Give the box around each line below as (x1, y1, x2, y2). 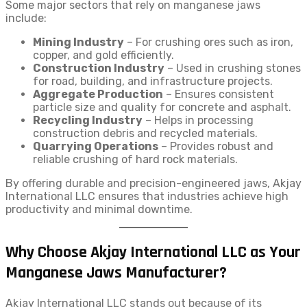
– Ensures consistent (163, 88, 274, 101)
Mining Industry (33, 36, 124, 49)
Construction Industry (33, 62, 164, 75)
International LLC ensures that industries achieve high (5, 190, 288, 204)
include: (5, 12, 47, 25)
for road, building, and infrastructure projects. (33, 75, 273, 88)
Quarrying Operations (33, 140, 158, 153)
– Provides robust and (158, 140, 273, 153)
